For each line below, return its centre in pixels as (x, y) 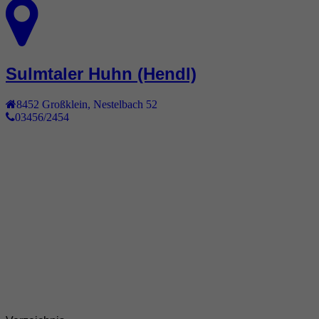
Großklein (65, 104)
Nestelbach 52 (125, 104)
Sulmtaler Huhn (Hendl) (101, 74)
